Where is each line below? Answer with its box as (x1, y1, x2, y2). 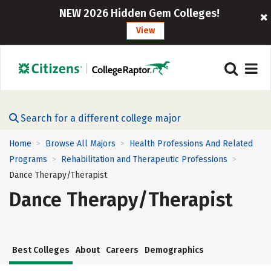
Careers (106, 245, 139, 256)
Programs (9, 154, 47, 165)
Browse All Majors (45, 139, 116, 149)
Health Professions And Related (129, 139, 253, 149)
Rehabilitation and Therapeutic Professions (61, 154, 227, 165)
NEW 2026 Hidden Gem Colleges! (59, 7, 220, 20)
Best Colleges (12, 245, 70, 256)
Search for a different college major (21, 113, 181, 124)
